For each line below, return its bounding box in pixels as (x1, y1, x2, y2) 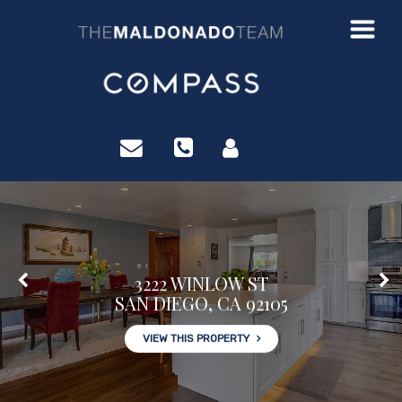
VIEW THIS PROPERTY (142, 332, 249, 345)
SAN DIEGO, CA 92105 (114, 291, 288, 315)
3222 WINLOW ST (134, 271, 268, 295)
